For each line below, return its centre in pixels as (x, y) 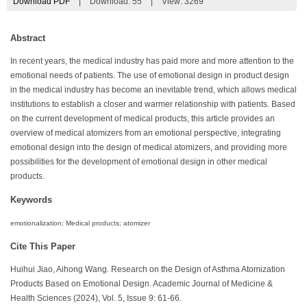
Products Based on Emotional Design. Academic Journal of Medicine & (142, 283)
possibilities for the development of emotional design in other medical (139, 161)
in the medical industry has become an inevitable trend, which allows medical (153, 89)
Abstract (28, 38)
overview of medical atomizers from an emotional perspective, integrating (146, 133)
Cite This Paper (43, 246)
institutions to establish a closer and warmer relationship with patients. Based (153, 104)
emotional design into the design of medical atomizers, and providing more (149, 147)
